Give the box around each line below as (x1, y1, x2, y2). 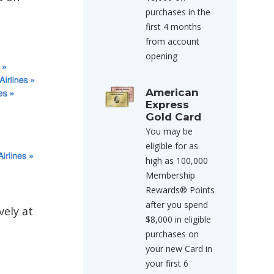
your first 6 (146, 257, 188, 269)
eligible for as (146, 140, 198, 152)
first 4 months (146, 21, 201, 32)
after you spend (146, 199, 208, 210)
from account (146, 35, 199, 47)
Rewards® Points (146, 184, 215, 196)
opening (146, 50, 177, 62)
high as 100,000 (146, 155, 208, 166)
